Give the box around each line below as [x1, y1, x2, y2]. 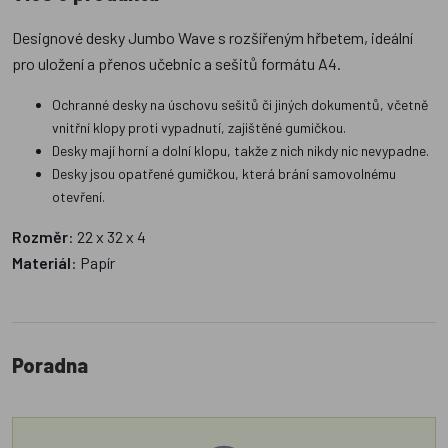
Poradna [12, 353, 88, 378]
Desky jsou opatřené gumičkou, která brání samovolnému [52, 165, 396, 183]
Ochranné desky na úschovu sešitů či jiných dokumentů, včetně [52, 96, 428, 114]
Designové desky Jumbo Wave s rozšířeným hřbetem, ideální [12, 28, 413, 48]
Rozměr [12, 227, 68, 247]
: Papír [71, 253, 115, 273]
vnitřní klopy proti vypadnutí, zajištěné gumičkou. [52, 119, 346, 137]
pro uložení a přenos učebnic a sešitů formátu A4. [12, 54, 341, 74]
